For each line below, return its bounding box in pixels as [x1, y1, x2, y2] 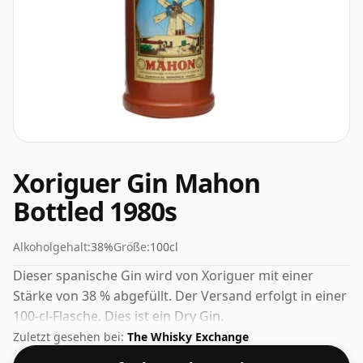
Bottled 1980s [13, 194, 177, 228]
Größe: [113, 239, 150, 254]
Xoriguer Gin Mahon [13, 165, 260, 200]
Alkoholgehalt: [13, 239, 91, 254]
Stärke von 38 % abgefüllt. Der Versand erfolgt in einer [13, 287, 347, 305]
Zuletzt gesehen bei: [13, 329, 127, 345]
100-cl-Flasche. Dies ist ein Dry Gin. [13, 307, 224, 325]
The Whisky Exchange [127, 329, 249, 345]
